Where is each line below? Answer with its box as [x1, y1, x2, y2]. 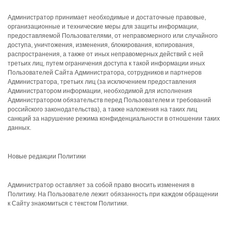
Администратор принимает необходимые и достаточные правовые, [8, 14, 206, 21]
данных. [8, 124, 31, 131]
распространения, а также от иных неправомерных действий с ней [8, 51, 203, 58]
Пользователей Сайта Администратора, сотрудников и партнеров [8, 69, 201, 76]
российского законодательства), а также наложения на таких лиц [8, 106, 197, 113]
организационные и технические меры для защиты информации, [8, 23, 198, 30]
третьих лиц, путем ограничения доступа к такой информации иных [8, 60, 205, 67]
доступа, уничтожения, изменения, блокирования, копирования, [8, 41, 194, 49]
